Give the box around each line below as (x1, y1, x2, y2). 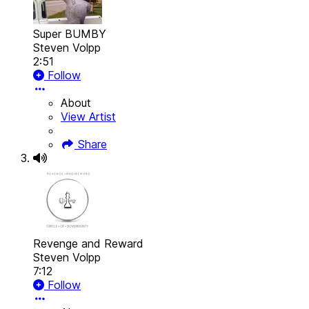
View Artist (61, 110, 116, 124)
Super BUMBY (33, 27, 106, 41)
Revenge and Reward (33, 237, 143, 251)
